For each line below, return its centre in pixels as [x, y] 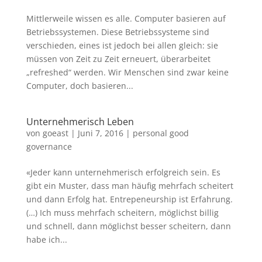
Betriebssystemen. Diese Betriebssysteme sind [118, 32]
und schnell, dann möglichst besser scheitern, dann [128, 226]
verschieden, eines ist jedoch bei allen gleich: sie [122, 45]
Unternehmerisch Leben [80, 122]
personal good [161, 133]
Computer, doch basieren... [80, 86]
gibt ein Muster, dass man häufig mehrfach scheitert [130, 186]
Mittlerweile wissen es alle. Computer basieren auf [126, 18]
